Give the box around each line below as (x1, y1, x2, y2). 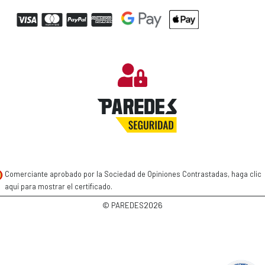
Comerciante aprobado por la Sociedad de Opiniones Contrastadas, (5, 169, 231, 179)
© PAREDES (102, 201, 144, 211)
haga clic (231, 169, 261, 179)
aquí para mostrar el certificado (5, 182, 111, 192)
